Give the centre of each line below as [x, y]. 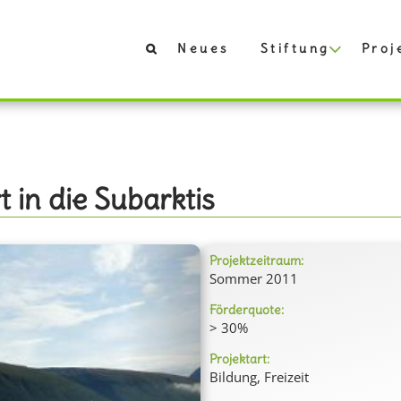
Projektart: [239, 359]
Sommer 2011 [254, 278]
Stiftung [295, 48]
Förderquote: [247, 310]
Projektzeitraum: [256, 260]
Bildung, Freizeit [259, 377]
